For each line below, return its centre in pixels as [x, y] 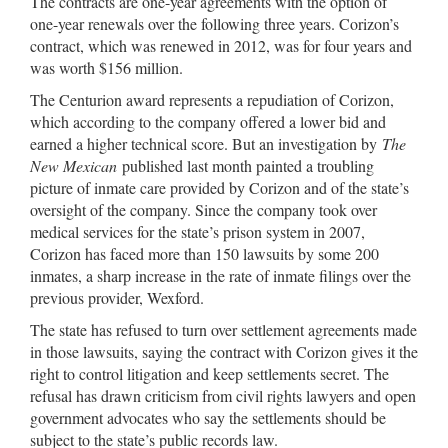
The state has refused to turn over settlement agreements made [223, 329]
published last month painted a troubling [245, 165]
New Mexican [73, 165]
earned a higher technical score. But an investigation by [206, 143]
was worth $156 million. [106, 67]
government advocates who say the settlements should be [208, 417]
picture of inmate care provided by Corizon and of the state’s [219, 187]
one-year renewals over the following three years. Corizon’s [214, 23]
